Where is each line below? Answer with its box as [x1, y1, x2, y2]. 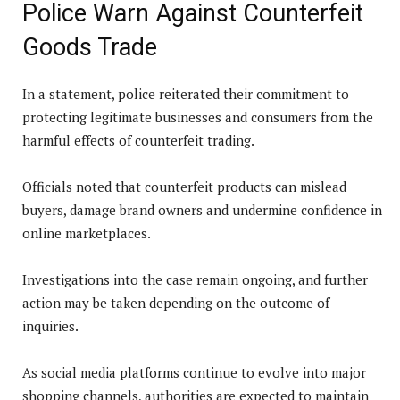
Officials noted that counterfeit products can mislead [22, 177, 346, 196]
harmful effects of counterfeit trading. [22, 130, 254, 149]
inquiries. [22, 316, 79, 335]
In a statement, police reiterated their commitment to [22, 84, 349, 103]
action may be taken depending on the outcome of [22, 293, 329, 312]
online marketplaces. [22, 223, 151, 242]
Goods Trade [22, 32, 157, 62]
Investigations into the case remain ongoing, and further [22, 270, 368, 288]
